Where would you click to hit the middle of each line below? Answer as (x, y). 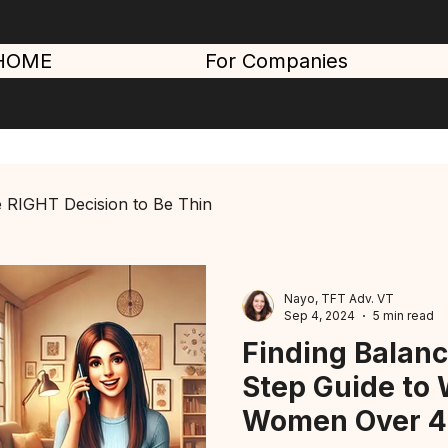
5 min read (403, 315)
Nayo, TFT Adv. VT (339, 298)
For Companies (276, 61)
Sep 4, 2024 (319, 315)
